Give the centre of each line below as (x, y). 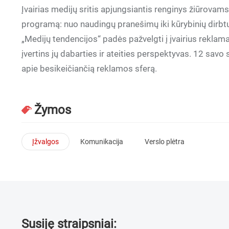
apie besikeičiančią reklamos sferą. (89, 68)
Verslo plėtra (165, 141)
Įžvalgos (45, 141)
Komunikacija (102, 141)
